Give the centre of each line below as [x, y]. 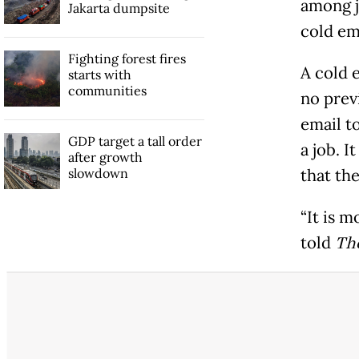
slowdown [98, 173]
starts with [99, 75]
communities [107, 91]
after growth [105, 157]
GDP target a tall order [135, 141]
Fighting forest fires [127, 59]
